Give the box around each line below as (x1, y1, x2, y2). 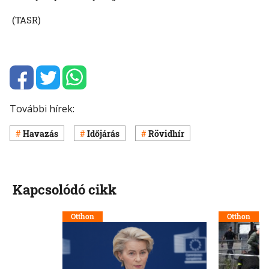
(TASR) (10, 13, 41, 26)
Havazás (23, 127, 58, 139)
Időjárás (87, 127, 119, 139)
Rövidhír (148, 127, 184, 139)
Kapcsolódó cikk (12, 181, 116, 199)
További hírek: (10, 101, 74, 115)
